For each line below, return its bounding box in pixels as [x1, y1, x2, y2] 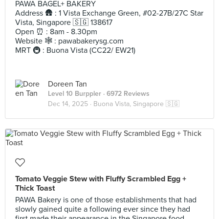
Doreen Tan [48, 79, 87, 89]
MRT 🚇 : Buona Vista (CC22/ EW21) [15, 45, 135, 55]
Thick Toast [15, 183, 55, 193]
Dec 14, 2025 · [48, 100, 93, 108]
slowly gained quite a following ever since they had [15, 204, 190, 214]
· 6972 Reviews [101, 89, 150, 98]
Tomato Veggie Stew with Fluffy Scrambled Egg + [15, 174, 186, 184]
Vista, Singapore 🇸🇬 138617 [15, 18, 112, 27]
